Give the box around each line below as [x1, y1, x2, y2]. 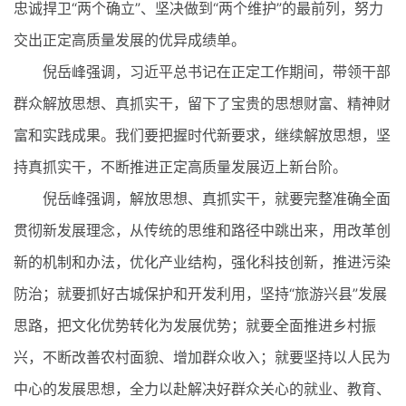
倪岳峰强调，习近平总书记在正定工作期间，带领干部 [14, 62, 391, 81]
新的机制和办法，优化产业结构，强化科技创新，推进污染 [14, 252, 391, 271]
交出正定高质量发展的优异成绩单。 [14, 30, 246, 49]
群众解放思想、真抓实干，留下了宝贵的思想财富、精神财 [14, 93, 391, 112]
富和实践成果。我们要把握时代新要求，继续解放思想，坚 [14, 125, 391, 144]
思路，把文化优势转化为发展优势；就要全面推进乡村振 [14, 315, 376, 334]
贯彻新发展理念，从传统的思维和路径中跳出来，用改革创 [14, 220, 391, 239]
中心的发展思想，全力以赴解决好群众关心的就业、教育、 [14, 379, 391, 398]
